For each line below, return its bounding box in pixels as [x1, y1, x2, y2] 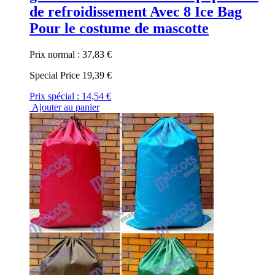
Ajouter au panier [29, 102, 99, 113]
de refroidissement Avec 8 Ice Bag [29, 4, 242, 20]
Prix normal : [29, 49, 80, 60]
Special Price [29, 70, 80, 81]
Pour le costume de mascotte [29, 20, 209, 37]
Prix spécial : [29, 91, 79, 102]
